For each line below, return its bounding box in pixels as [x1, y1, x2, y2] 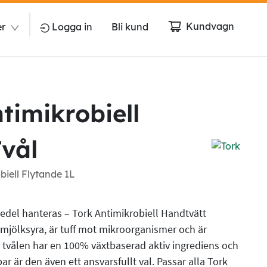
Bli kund [111, 21, 148, 33]
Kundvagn [186, 20, 234, 32]
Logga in [52, 21, 92, 33]
